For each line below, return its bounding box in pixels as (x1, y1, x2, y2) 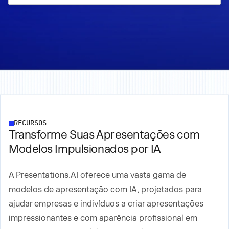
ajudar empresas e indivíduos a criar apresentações (9, 199, 203, 209)
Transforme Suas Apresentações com (9, 128, 200, 141)
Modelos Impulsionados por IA (9, 142, 161, 155)
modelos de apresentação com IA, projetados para (9, 185, 202, 194)
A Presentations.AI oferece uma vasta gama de (9, 170, 186, 180)
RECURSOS (14, 120, 47, 127)
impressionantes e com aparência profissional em (9, 213, 197, 223)
